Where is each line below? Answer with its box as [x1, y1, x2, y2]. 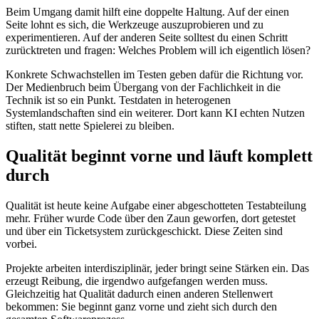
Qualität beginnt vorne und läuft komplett [6, 146, 313, 165]
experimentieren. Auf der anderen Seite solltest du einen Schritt [6, 31, 288, 43]
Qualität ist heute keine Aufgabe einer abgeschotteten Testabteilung [6, 199, 306, 211]
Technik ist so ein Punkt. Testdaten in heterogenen [6, 93, 231, 106]
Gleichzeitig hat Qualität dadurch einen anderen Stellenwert [6, 287, 273, 300]
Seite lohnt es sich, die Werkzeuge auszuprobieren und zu [6, 18, 263, 31]
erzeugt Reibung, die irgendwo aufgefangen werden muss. [6, 274, 268, 287]
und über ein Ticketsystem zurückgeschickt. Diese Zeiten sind [6, 224, 283, 237]
